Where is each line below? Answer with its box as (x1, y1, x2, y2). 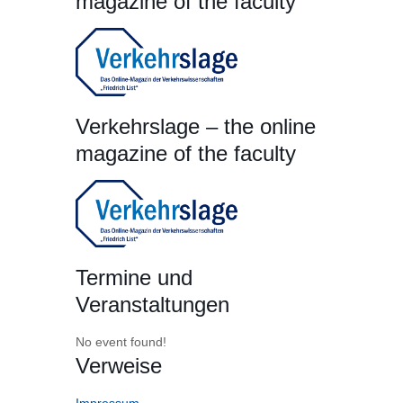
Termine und (76, 265, 193, 291)
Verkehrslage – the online (76, 113, 316, 139)
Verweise (76, 354, 162, 379)
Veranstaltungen (76, 292, 229, 318)
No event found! (76, 335, 166, 350)
